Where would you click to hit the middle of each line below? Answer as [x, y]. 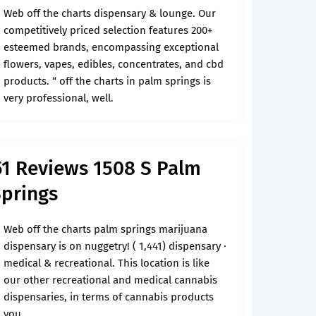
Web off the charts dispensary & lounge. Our [110, 13]
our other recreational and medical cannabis [110, 280]
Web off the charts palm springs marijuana [105, 229]
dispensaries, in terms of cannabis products [109, 297]
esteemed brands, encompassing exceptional [111, 47]
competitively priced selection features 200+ [108, 30]
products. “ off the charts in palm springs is [107, 81]
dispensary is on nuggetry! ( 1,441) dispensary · [115, 246]
